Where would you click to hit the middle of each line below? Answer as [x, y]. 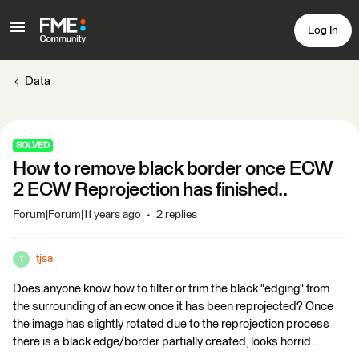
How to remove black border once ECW [173, 169]
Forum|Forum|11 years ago [77, 215]
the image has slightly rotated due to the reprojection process [171, 324]
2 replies [177, 215]
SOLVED [33, 145]
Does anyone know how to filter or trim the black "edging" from [171, 289]
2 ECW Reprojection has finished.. [150, 190]
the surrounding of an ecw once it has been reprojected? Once [173, 307]
